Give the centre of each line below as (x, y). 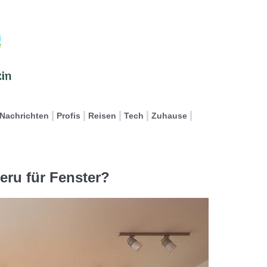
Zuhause (169, 116)
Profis (69, 116)
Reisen (102, 116)
